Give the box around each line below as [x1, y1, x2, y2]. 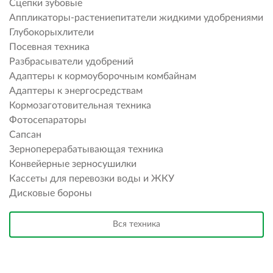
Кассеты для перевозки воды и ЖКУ [9, 174, 174, 184]
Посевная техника [9, 42, 90, 52]
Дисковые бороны [9, 188, 92, 199]
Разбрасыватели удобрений [9, 57, 133, 67]
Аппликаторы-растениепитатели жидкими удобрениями [9, 13, 263, 23]
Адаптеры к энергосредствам [9, 86, 143, 96]
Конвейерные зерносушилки [9, 159, 136, 169]
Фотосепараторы [9, 115, 87, 126]
